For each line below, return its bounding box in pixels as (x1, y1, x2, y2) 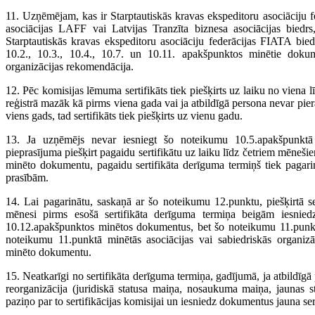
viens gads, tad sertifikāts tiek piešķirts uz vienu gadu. (6, 110, 243, 122)
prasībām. (6, 172, 49, 184)
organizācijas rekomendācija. (6, 60, 134, 73)
